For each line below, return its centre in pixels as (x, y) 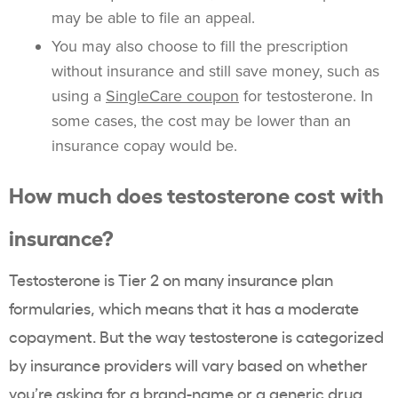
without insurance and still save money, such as (215, 72)
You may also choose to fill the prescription (200, 47)
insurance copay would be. (144, 146)
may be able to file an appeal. (153, 18)
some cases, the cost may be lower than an (201, 121)
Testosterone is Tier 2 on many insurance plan (171, 279)
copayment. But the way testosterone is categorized (196, 336)
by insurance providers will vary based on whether (188, 365)
